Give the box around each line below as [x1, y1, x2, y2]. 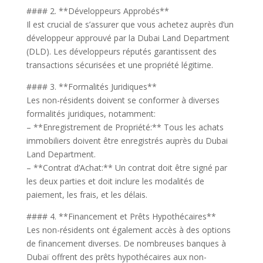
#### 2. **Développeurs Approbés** [26, 5, 169, 16]
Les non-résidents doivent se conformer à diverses [26, 95, 220, 106]
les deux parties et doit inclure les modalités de [26, 176, 204, 187]
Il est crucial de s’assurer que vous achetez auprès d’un [26, 19, 234, 30]
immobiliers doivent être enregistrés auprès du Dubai [26, 135, 228, 146]
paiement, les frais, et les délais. [26, 189, 147, 200]
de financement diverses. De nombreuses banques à [26, 238, 226, 249]
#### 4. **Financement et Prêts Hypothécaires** [26, 211, 216, 222]
